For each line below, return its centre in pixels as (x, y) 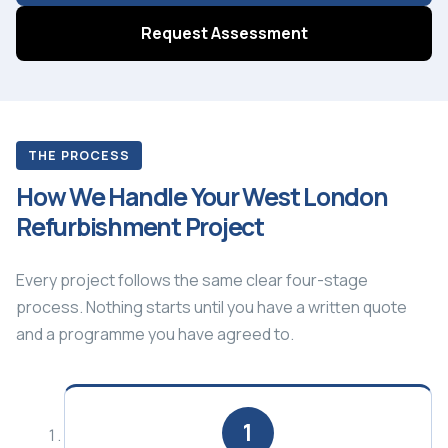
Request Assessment (224, 32)
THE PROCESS (79, 155)
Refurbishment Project (140, 226)
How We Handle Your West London (202, 196)
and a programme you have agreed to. (155, 333)
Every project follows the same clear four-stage (192, 279)
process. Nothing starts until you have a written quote (211, 306)
